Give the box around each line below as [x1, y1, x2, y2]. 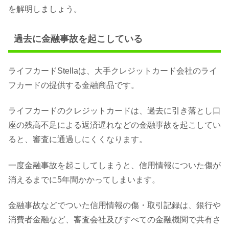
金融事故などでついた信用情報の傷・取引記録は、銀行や [8, 201, 221, 210]
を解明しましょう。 [8, 4, 82, 13]
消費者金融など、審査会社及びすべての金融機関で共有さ [8, 215, 221, 224]
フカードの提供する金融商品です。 [8, 80, 139, 89]
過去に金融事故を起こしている [13, 33, 143, 44]
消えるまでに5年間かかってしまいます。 [8, 175, 160, 184]
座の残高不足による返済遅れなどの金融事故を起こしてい [8, 121, 221, 130]
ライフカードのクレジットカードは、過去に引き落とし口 [8, 106, 221, 116]
